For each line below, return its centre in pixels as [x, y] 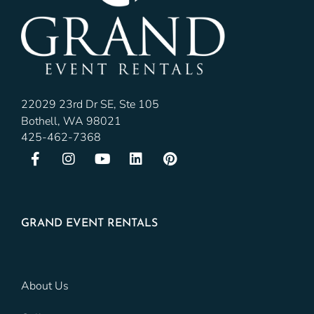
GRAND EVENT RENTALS [89, 224]
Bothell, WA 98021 [71, 122]
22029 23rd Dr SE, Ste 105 [90, 105]
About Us [45, 286]
